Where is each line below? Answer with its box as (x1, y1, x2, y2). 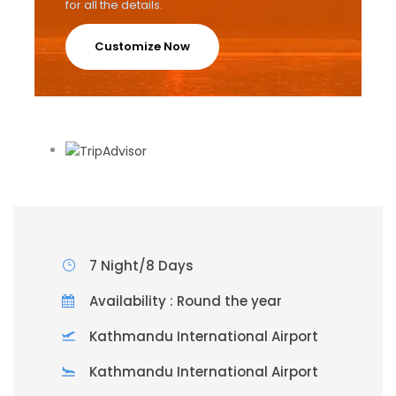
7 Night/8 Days (89, 255, 194, 275)
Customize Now (95, 38, 190, 56)
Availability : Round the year (89, 291, 282, 310)
